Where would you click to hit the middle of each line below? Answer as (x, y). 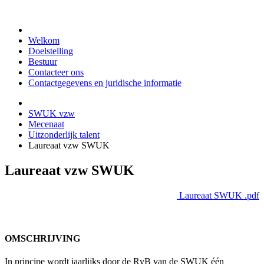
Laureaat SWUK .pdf (218, 195)
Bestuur (43, 62)
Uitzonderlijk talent (64, 135)
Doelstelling (51, 51)
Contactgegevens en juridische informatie (105, 83)
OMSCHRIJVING (42, 239)
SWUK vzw (52, 113)
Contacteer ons (56, 72)
